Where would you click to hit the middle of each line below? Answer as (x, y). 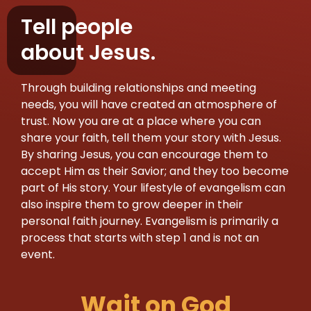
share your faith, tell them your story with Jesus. (151, 138)
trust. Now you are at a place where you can (141, 121)
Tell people (77, 27)
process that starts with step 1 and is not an (140, 238)
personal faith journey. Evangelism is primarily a (150, 221)
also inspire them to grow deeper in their (132, 205)
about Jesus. (88, 53)
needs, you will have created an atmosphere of (149, 105)
